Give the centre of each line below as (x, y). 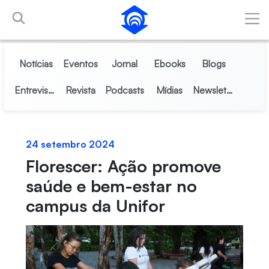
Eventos (80, 64)
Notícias (36, 64)
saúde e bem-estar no (111, 186)
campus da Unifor (95, 206)
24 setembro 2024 (70, 144)
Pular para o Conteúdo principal (71, 11)
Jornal (125, 64)
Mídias (170, 90)
